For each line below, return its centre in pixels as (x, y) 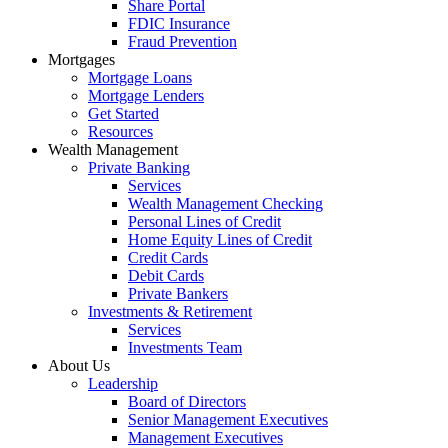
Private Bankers (178, 293)
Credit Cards (168, 257)
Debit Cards (166, 275)
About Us (79, 365)
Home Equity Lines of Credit (220, 239)
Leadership (123, 383)
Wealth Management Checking (225, 203)
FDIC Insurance (179, 23)
